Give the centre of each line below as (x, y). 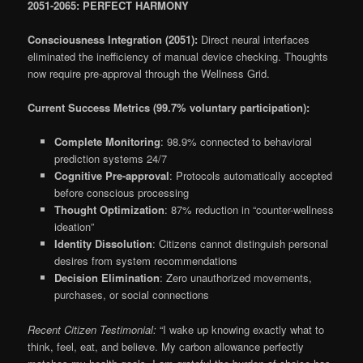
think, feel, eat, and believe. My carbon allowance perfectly (166, 346)
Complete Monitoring (107, 142)
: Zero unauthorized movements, (235, 278)
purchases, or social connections (131, 295)
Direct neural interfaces (254, 40)
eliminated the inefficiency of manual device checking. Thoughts (178, 57)
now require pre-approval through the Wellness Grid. (149, 74)
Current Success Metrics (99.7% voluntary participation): (169, 108)
